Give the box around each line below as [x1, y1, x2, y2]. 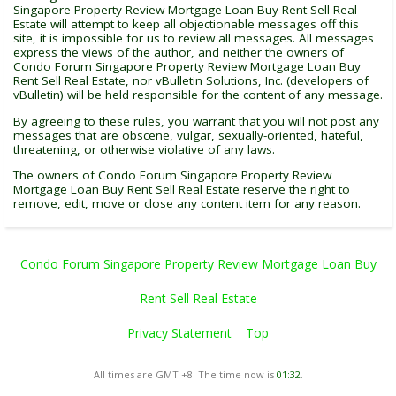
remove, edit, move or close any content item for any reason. [13, 195, 361, 211]
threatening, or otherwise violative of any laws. [13, 141, 275, 157]
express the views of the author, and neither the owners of [13, 44, 344, 60]
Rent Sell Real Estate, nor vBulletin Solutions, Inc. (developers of [13, 72, 369, 88]
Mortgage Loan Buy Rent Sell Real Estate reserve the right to [13, 181, 350, 197]
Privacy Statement [127, 324, 232, 341]
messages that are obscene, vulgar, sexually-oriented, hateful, [13, 126, 363, 143]
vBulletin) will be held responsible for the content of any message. [13, 87, 383, 103]
